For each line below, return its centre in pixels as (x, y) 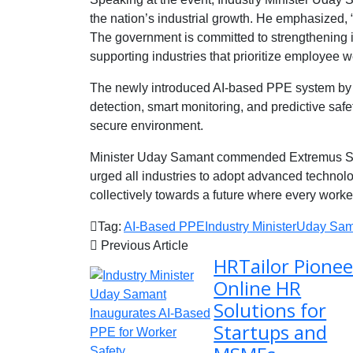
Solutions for (270, 310)
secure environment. (147, 125)
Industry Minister (251, 226)
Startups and (271, 332)
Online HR (258, 288)
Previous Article (143, 245)
